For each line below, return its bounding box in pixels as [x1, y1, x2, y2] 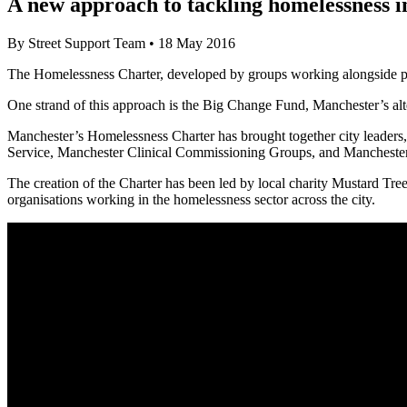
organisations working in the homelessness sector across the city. [7, 191, 375, 207]
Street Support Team [28, 35, 145, 51]
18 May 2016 [158, 35, 235, 51]
